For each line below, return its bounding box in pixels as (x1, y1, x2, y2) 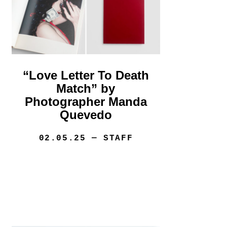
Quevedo (59, 108, 112, 122)
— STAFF (86, 134, 133, 143)
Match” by (56, 82, 116, 96)
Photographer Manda (24, 95, 147, 109)
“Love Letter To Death (22, 68, 149, 83)
